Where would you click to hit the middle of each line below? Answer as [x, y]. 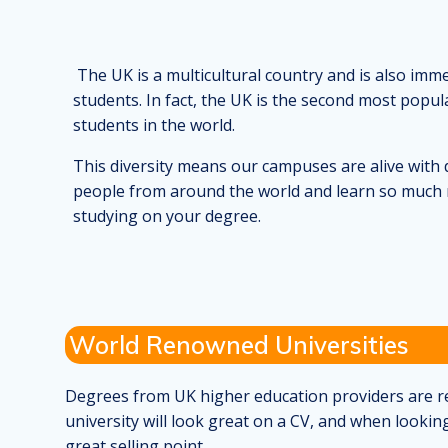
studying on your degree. [170, 216]
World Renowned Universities [239, 345]
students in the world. [153, 125]
